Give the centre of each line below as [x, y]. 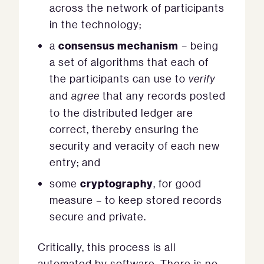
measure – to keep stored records [136, 200]
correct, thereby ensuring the [124, 129]
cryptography [117, 183]
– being [199, 45]
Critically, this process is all [107, 247]
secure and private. [98, 216]
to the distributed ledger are [121, 113]
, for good [177, 183]
